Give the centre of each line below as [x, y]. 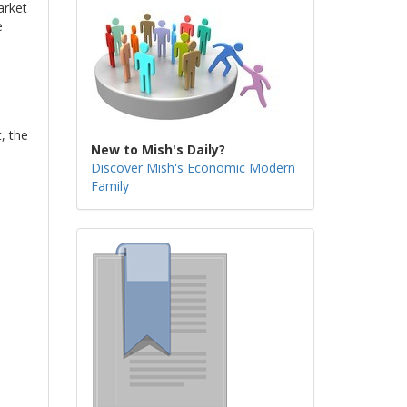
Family [109, 186]
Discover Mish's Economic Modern [193, 168]
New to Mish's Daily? [158, 149]
